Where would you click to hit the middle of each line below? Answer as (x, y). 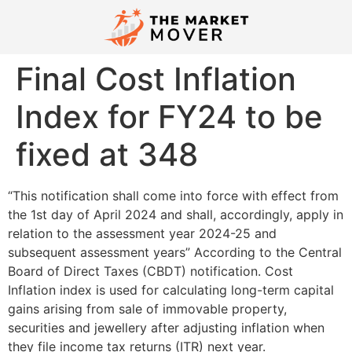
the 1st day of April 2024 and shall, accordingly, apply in (176, 215)
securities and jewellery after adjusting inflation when (166, 328)
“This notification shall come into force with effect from (173, 196)
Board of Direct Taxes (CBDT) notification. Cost (150, 271)
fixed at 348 (107, 155)
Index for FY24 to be (169, 117)
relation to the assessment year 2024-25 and (142, 234)
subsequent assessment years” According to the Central (175, 253)
